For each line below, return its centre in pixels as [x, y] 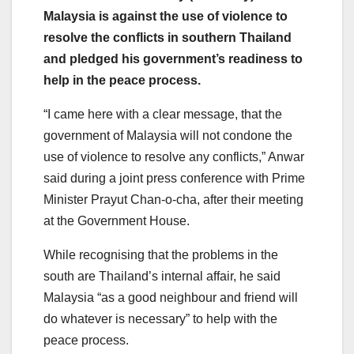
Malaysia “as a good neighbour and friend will [171, 297]
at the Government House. [117, 220]
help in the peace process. [122, 80]
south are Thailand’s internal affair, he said [162, 276]
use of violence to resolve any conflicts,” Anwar [174, 156]
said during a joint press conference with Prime [174, 178]
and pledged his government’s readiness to [173, 58]
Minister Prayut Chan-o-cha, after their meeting [173, 199]
